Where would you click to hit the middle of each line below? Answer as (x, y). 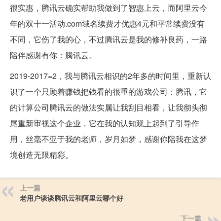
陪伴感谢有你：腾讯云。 (53, 55)
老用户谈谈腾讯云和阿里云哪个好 (72, 198)
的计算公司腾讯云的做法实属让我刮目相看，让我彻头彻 (109, 108)
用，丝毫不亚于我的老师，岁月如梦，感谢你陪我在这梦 (109, 139)
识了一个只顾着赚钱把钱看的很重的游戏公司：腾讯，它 (109, 92)
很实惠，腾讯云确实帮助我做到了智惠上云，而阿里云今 (109, 8)
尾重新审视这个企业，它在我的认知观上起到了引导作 (105, 123)
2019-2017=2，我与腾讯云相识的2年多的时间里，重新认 (110, 76)
